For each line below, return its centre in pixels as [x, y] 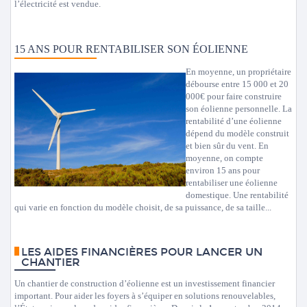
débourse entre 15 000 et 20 [237, 84]
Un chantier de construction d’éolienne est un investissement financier [145, 283]
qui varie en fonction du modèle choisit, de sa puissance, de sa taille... [143, 207]
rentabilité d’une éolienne [234, 121]
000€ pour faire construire [234, 96]
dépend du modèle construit [237, 133]
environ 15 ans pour [223, 170]
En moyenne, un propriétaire [238, 72]
